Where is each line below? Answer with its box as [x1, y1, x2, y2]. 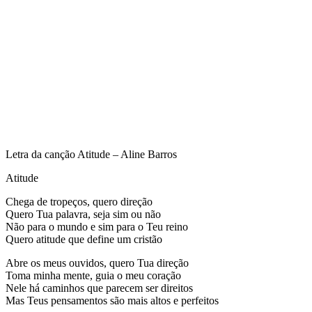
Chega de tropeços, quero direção [6, 195, 153, 208]
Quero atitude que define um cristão [6, 233, 162, 245]
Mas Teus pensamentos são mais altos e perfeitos [6, 294, 219, 306]
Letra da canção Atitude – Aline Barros [6, 148, 177, 160]
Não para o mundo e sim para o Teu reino [6, 220, 188, 233]
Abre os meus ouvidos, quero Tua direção [6, 256, 189, 269]
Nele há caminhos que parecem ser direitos [6, 281, 193, 294]
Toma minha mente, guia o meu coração [6, 269, 181, 281]
